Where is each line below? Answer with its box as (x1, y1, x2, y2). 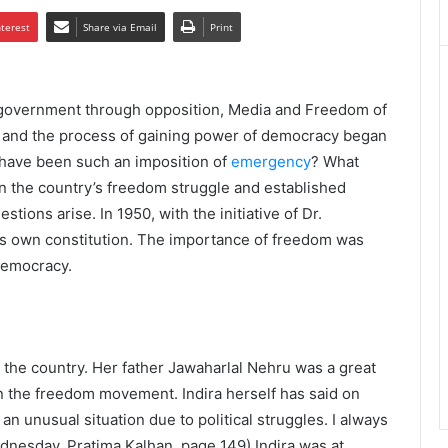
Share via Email (83, 20, 157, 35)
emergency (231, 152, 311, 172)
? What (311, 152, 359, 172)
